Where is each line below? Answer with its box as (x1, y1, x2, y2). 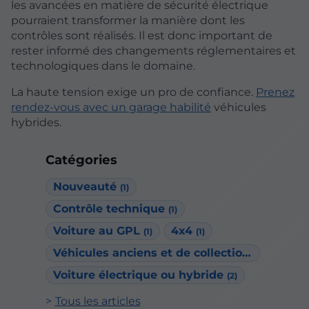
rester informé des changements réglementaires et (11, 43, 296, 57)
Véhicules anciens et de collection (241, 246, 251, 259)
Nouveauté (52, 179, 120, 193)
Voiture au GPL (52, 223, 143, 237)
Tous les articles (54, 294, 141, 308)
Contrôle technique (52, 201, 168, 215)
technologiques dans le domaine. (11, 59, 195, 72)
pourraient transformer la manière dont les (11, 13, 245, 27)
